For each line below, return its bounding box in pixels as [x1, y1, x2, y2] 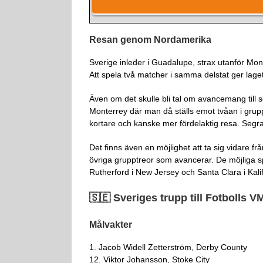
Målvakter [89, 219, 132, 230]
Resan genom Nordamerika [89, 34, 211, 45]
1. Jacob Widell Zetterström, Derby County [89, 242, 247, 252]
